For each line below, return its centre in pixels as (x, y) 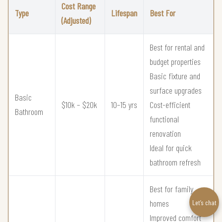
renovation (165, 133)
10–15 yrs (124, 104)
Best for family (171, 189)
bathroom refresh (175, 162)
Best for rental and (177, 47)
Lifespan (124, 13)
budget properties (175, 61)
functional (164, 119)
